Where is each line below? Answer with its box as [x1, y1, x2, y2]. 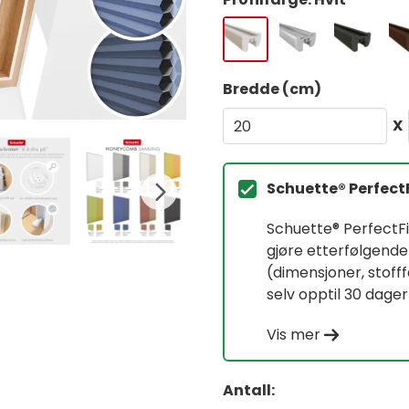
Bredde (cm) [223, 79, 321, 100]
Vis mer [267, 324, 320, 345]
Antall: [223, 380, 275, 401]
